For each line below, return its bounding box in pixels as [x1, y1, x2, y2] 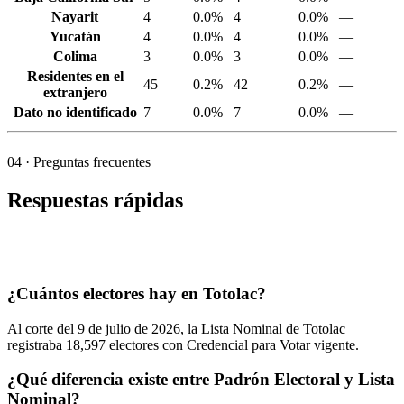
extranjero [42, 85, 107, 101]
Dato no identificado [13, 105, 137, 121]
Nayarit [51, 9, 98, 25]
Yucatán [49, 29, 101, 45]
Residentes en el [26, 69, 124, 85]
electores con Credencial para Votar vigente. [106, 336, 359, 353]
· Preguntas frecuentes [22, 154, 151, 170]
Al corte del [7, 320, 78, 336]
